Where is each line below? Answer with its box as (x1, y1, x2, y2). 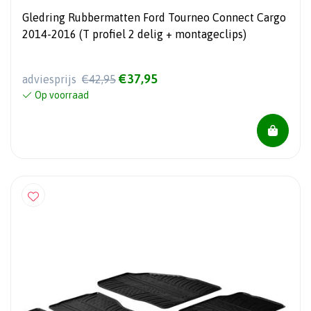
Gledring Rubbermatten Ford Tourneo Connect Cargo (22, 11, 286, 24)
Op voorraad (35, 90, 89, 101)
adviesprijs (22, 73, 79, 86)
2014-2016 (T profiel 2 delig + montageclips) (22, 28, 246, 40)
